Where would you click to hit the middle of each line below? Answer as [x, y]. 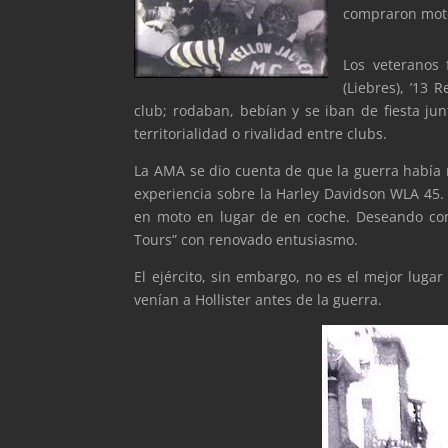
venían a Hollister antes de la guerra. [258, 299]
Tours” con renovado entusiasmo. [246, 239]
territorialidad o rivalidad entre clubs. [261, 133]
